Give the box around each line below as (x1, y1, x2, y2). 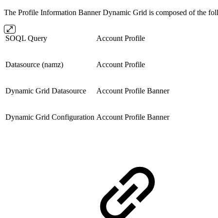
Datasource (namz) (5, 60, 63, 69)
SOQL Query (5, 34, 47, 42)
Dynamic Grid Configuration (5, 112, 94, 121)
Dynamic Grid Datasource (5, 86, 86, 95)
